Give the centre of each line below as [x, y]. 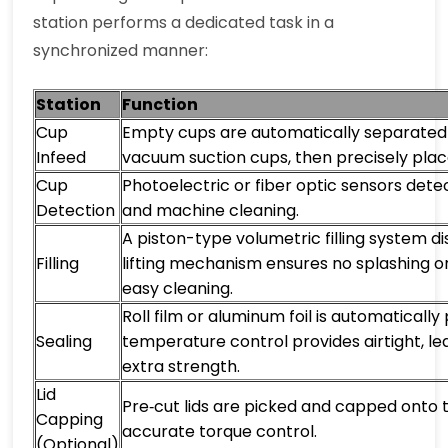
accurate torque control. [220, 432]
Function [160, 105]
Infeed [61, 158]
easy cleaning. [178, 289]
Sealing [64, 342]
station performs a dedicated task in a [184, 23]
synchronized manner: [121, 51]
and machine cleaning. [211, 211]
